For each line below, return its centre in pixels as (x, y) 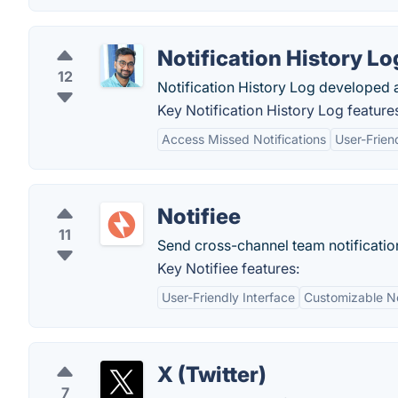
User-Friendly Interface (228, 297)
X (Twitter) (212, 374)
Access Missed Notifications (244, 139)
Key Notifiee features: (228, 268)
